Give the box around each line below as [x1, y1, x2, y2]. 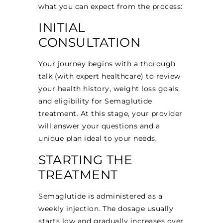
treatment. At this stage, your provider [38, 109, 183, 118]
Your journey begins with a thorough [38, 59, 176, 69]
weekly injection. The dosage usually [38, 204, 174, 213]
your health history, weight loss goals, [38, 84, 180, 94]
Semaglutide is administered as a [38, 191, 163, 201]
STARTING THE [38, 152, 133, 167]
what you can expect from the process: [38, 1, 183, 11]
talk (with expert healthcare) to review [38, 72, 181, 81]
